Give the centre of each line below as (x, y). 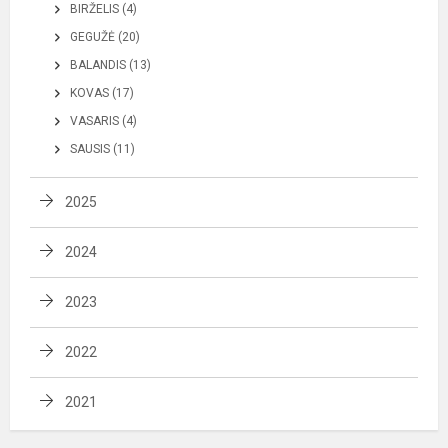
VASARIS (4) (103, 120)
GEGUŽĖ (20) (105, 36)
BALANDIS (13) (110, 64)
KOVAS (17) (102, 92)
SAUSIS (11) (102, 148)
